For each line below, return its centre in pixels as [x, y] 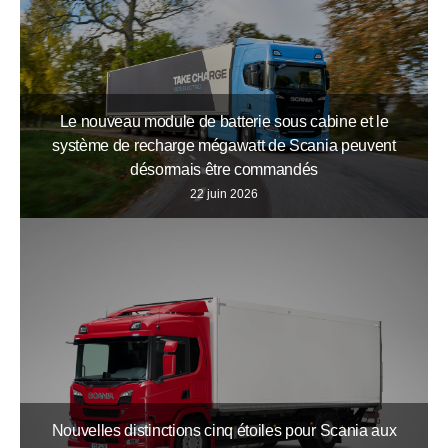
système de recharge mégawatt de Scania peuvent [224, 145]
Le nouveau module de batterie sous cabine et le [224, 121]
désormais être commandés [224, 169]
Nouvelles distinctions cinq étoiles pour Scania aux [224, 431]
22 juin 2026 [224, 193]
